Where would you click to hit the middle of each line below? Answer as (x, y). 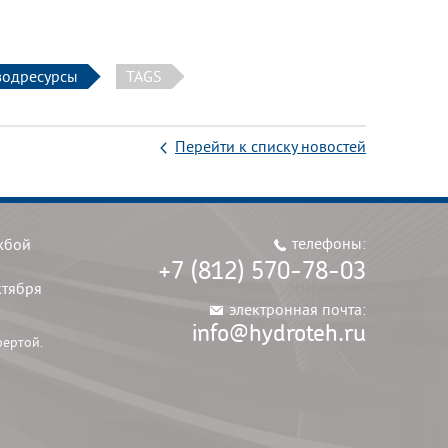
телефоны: (329, 243)
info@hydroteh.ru (279, 331)
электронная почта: (297, 309)
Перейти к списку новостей (270, 146)
